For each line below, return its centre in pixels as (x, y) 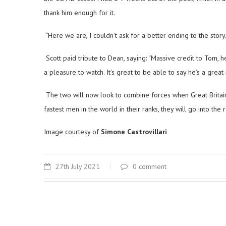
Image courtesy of (72, 132)
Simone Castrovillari (134, 132)
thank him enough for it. (79, 13)
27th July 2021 (78, 166)
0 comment (150, 166)
